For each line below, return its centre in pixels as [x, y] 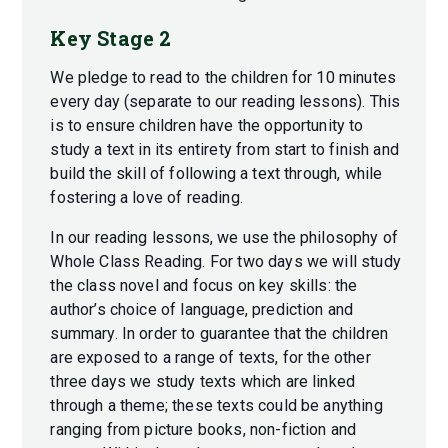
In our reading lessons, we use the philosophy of [224, 238]
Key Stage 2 [111, 38]
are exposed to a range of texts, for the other [210, 358]
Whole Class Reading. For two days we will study [225, 262]
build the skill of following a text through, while [216, 174]
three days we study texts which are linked [203, 382]
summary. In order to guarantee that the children [219, 334]
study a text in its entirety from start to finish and [224, 150]
